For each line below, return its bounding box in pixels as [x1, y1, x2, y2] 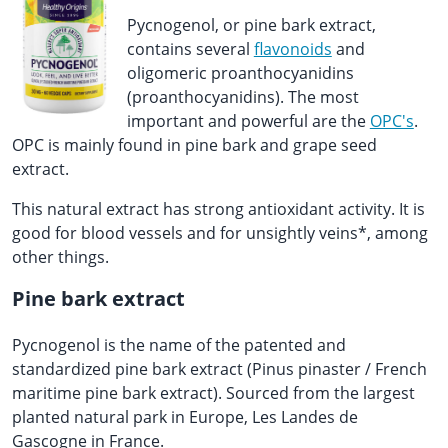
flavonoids [253, 38, 332, 60]
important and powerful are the [126, 110, 370, 132]
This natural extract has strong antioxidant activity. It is [12, 198, 425, 220]
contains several [126, 38, 254, 60]
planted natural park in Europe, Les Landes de [12, 406, 358, 428]
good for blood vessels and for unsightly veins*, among [12, 222, 428, 244]
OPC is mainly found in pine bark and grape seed [12, 134, 377, 156]
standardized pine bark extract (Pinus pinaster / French [12, 358, 427, 380]
